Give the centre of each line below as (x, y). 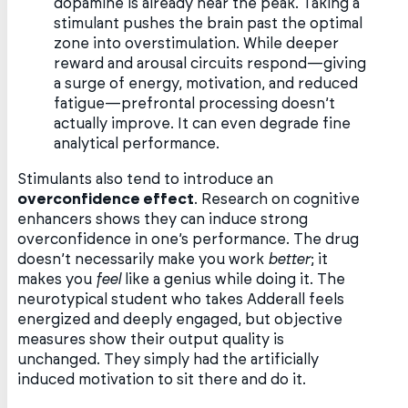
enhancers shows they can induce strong (163, 219)
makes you (57, 279)
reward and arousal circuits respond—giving (210, 64)
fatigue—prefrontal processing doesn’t (195, 104)
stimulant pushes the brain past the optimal (209, 24)
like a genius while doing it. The (234, 279)
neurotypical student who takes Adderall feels (181, 299)
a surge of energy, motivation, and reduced (206, 84)
